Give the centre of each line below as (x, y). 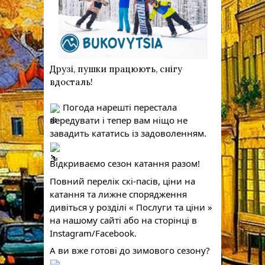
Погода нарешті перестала (119, 107)
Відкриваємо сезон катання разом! (125, 164)
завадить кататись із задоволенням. (129, 133)
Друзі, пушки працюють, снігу (116, 69)
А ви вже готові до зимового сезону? (130, 251)
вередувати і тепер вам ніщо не (119, 120)
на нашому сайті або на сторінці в (123, 220)
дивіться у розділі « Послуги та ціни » (131, 207)
